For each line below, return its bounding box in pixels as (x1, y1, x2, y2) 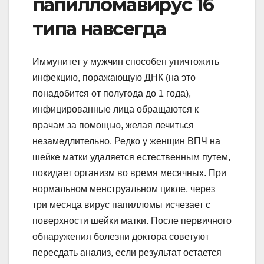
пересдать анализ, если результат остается (32, 247, 222, 258)
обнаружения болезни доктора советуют (32, 232, 209, 242)
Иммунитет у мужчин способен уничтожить (32, 57, 219, 67)
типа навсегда (32, 16, 166, 40)
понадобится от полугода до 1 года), (32, 88, 191, 99)
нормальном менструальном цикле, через (32, 184, 215, 194)
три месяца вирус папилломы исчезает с (32, 200, 210, 210)
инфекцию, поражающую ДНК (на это (32, 72, 196, 83)
